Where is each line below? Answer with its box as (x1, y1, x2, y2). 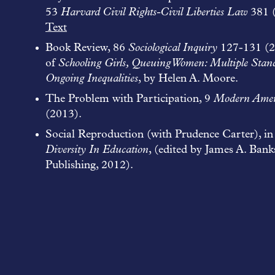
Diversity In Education (45, 144, 149, 156)
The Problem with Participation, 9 (45, 93, 214, 105)
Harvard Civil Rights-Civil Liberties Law (61, 7, 247, 18)
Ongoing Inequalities (45, 73, 138, 85)
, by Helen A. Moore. (138, 73, 238, 85)
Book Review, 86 (45, 42, 128, 54)
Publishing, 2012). (45, 160, 133, 171)
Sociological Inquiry (128, 42, 217, 54)
